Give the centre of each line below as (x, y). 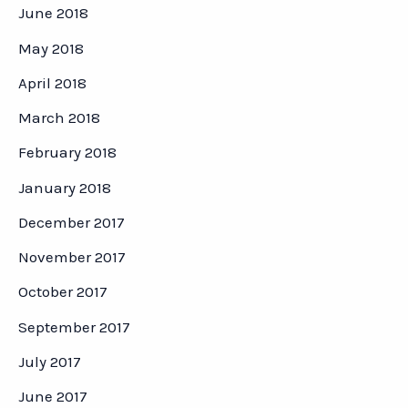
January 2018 (65, 187)
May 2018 (51, 48)
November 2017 (72, 257)
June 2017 (53, 397)
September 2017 (74, 326)
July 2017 (50, 361)
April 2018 (52, 82)
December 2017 (71, 222)
